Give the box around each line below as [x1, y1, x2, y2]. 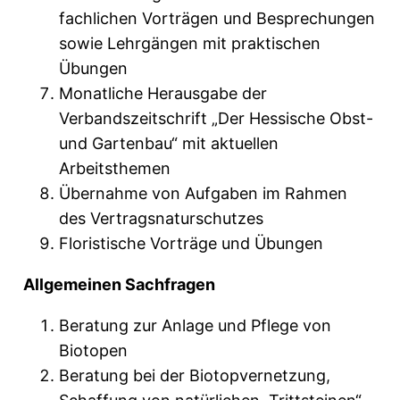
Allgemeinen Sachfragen [23, 275, 215, 295]
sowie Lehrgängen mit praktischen [59, 34, 321, 54]
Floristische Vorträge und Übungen [59, 234, 323, 254]
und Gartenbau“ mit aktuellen [59, 134, 279, 154]
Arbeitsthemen [59, 159, 171, 179]
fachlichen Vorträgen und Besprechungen [59, 9, 375, 29]
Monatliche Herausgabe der [59, 84, 267, 104]
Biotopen [59, 341, 132, 361]
